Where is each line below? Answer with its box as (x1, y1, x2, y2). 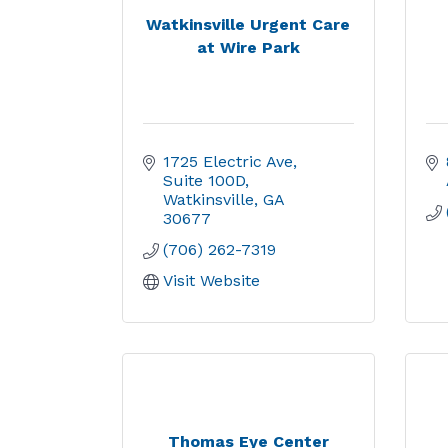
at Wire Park (196, 37, 300, 57)
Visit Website (163, 271, 260, 290)
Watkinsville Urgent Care (146, 14, 351, 34)
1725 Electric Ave (163, 152, 293, 171)
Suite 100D (163, 171, 245, 190)
